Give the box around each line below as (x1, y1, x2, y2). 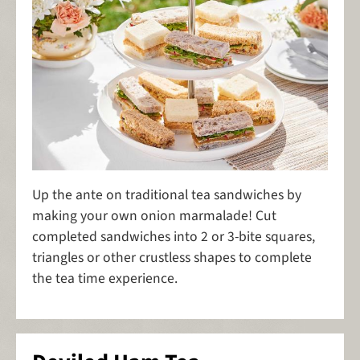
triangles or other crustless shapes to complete (32, 247, 312, 268)
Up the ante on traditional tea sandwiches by (32, 184, 301, 205)
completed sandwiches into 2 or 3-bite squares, (32, 226, 315, 247)
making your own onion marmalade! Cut (32, 205, 276, 226)
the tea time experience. (32, 268, 178, 288)
